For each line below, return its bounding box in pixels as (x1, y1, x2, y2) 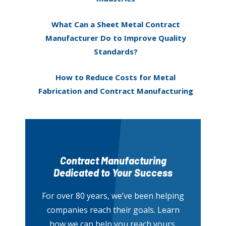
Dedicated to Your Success (53, 166, 173, 179)
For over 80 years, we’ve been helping (42, 190, 184, 202)
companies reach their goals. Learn (46, 204, 180, 216)
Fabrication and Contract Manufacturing (38, 86, 193, 96)
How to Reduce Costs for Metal (55, 72, 176, 83)
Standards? (93, 46, 138, 57)
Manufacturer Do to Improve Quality (45, 33, 186, 43)
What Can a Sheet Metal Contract (51, 19, 180, 30)
